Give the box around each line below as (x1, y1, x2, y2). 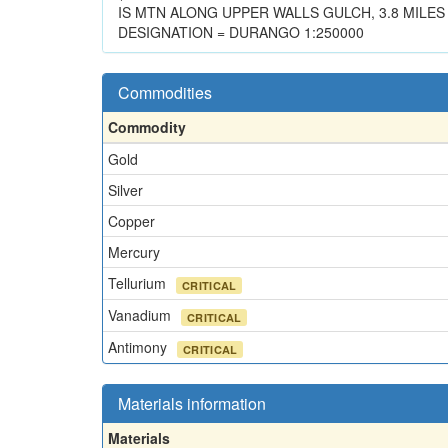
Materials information (118, 391, 266, 415)
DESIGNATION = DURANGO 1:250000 (118, 21, 364, 42)
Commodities (118, 80, 212, 104)
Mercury (108, 241, 160, 262)
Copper (108, 210, 155, 231)
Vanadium (108, 304, 175, 325)
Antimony (108, 336, 171, 357)
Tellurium (108, 272, 170, 293)
